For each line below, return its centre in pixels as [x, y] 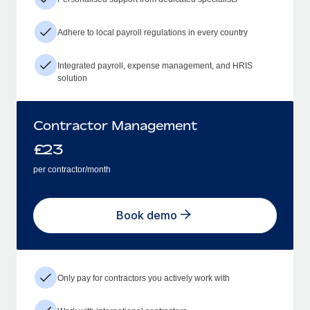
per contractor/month [72, 169]
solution [72, 78]
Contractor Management [115, 125]
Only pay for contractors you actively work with [144, 278]
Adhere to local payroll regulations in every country [153, 32]
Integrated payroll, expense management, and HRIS [155, 65]
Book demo [147, 216]
